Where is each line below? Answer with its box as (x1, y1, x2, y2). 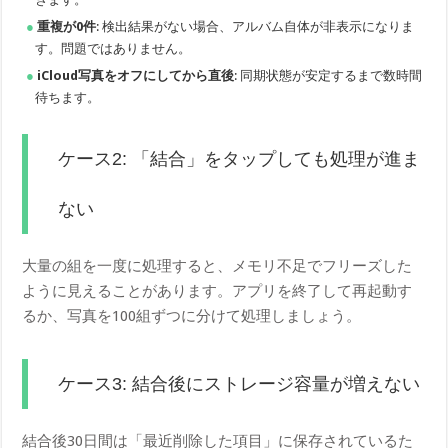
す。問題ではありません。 (35, 40, 192, 56)
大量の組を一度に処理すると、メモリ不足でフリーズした (22, 256, 413, 275)
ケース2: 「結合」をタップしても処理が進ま (58, 148, 421, 169)
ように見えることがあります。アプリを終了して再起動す (22, 281, 413, 300)
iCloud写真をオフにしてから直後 (37, 67, 235, 83)
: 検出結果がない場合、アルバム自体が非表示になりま (96, 18, 415, 34)
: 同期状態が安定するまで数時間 (234, 67, 423, 83)
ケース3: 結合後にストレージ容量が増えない (58, 373, 421, 394)
